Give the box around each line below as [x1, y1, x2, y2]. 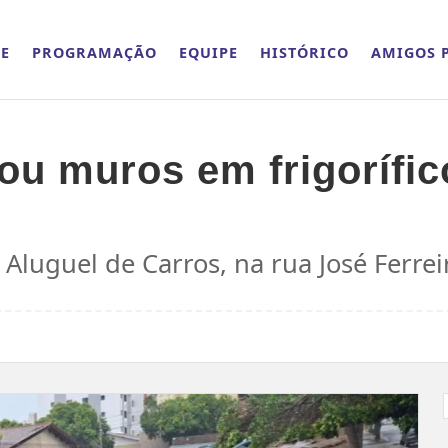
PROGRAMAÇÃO [32, 43, 158, 62]
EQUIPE [179, 43, 239, 62]
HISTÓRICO [260, 43, 350, 62]
